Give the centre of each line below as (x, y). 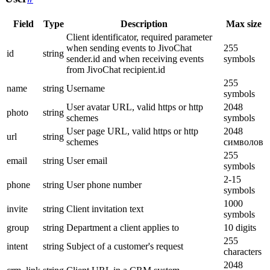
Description (144, 24)
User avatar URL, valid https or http (135, 107)
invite (17, 209)
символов (243, 142)
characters (243, 251)
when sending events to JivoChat (129, 48)
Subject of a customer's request (125, 246)
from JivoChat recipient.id (116, 69)
